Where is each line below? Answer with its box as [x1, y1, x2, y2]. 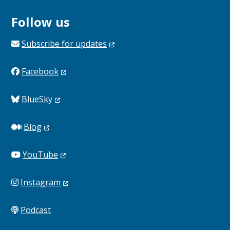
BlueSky [22, 93, 52, 105]
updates [75, 37, 107, 49]
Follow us [11, 13, 70, 30]
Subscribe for [22, 37, 75, 49]
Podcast [21, 204, 51, 216]
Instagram [21, 176, 61, 188]
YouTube [23, 148, 58, 160]
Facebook [22, 65, 59, 77]
